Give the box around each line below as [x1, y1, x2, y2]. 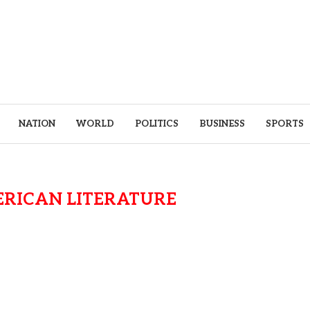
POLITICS [135, 118, 179, 129]
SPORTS [266, 118, 304, 129]
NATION [19, 118, 55, 129]
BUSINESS [199, 118, 245, 129]
